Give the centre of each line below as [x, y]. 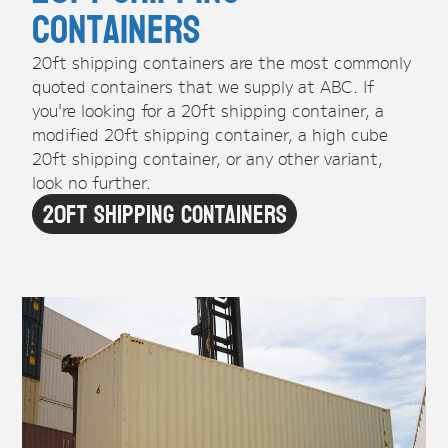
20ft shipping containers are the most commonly [222, 61]
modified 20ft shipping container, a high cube [210, 133]
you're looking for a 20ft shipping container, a [208, 109]
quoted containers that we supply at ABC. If [203, 85]
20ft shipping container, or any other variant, [208, 157]
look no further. [92, 181]
